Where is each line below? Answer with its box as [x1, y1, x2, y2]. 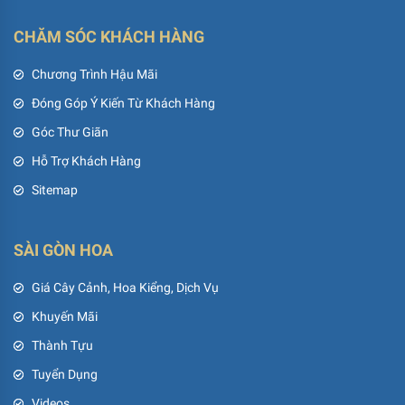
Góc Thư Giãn [32, 125, 108, 140]
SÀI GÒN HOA [14, 240, 113, 260]
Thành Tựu [32, 338, 93, 353]
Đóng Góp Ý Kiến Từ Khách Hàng [32, 96, 215, 111]
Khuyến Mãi [32, 309, 98, 325]
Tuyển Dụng [32, 367, 98, 382]
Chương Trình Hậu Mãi [32, 67, 157, 82]
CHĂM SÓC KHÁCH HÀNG [14, 27, 204, 47]
